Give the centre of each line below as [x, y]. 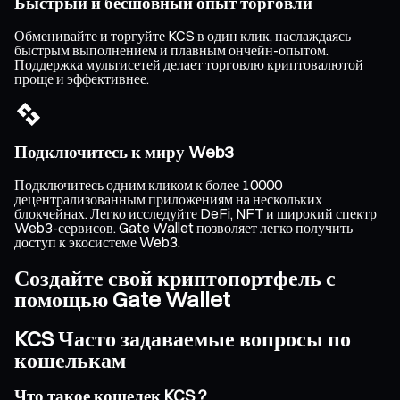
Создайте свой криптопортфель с [175, 278]
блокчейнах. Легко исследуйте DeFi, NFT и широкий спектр [196, 214]
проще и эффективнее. [82, 78]
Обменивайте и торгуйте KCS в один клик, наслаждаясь [183, 35]
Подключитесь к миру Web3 [124, 153]
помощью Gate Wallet [122, 300]
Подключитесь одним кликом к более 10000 [148, 185]
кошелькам [70, 359]
